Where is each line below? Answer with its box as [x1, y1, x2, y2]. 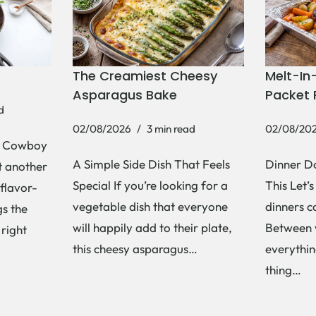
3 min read [146, 121, 195, 135]
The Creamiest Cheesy [72, 66, 217, 85]
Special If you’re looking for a [72, 177, 228, 193]
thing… [265, 262, 304, 277]
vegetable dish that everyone [72, 198, 228, 214]
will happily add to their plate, [72, 219, 232, 235]
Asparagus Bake [72, 85, 177, 104]
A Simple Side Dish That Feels [72, 156, 230, 171]
